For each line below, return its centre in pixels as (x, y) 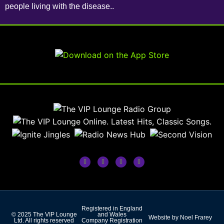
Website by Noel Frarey (180, 217)
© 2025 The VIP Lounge (44, 214)
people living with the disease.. (59, 6)
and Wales (112, 214)
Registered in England (112, 208)
